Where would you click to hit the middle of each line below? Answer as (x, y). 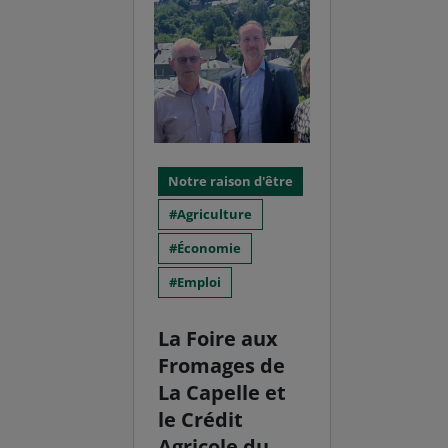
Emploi (199, 281)
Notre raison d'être (231, 180)
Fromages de (222, 365)
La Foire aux (218, 338)
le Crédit (201, 419)
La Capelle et (222, 392)
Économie (209, 247)
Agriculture (215, 213)
